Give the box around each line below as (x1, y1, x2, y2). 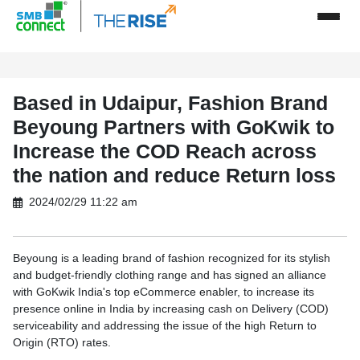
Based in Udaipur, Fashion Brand (13, 92, 328, 114)
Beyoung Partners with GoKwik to (13, 116, 334, 138)
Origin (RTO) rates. (13, 336, 111, 349)
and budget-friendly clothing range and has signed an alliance (13, 268, 326, 281)
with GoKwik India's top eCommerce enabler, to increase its (13, 285, 314, 298)
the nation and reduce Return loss (13, 164, 336, 186)
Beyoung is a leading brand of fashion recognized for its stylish (13, 252, 330, 264)
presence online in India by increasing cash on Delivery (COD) (13, 302, 329, 315)
